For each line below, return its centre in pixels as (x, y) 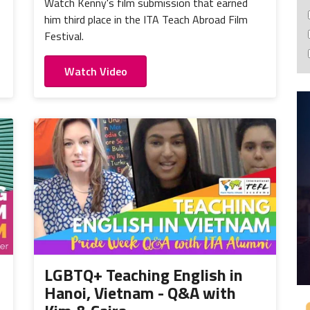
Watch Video (95, 71)
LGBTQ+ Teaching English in (144, 274)
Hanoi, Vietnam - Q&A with (140, 292)
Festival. (64, 36)
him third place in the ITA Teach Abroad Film (146, 19)
